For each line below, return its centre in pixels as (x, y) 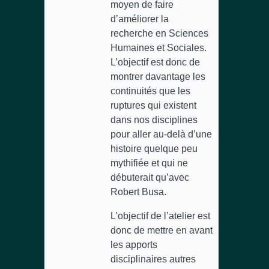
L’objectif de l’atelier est (160, 216)
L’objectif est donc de (155, 62)
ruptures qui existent (153, 105)
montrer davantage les (158, 77)
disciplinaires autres (153, 259)
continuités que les (150, 91)
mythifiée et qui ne (149, 163)
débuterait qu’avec (150, 177)
